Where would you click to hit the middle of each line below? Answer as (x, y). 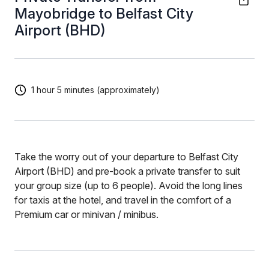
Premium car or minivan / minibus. (86, 214)
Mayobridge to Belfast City (104, 14)
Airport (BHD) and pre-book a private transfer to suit (127, 171)
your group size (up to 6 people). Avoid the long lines (128, 186)
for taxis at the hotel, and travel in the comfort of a (123, 200)
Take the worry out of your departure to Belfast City (126, 157)
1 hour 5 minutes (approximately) (95, 89)
